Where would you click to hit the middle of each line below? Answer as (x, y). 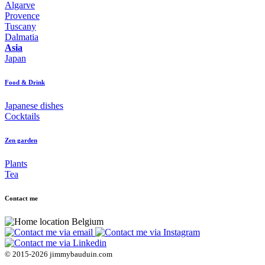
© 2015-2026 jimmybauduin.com (59, 254)
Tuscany (20, 27)
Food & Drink (25, 83)
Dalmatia (22, 37)
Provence (22, 16)
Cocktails (22, 117)
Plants (16, 163)
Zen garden (21, 140)
